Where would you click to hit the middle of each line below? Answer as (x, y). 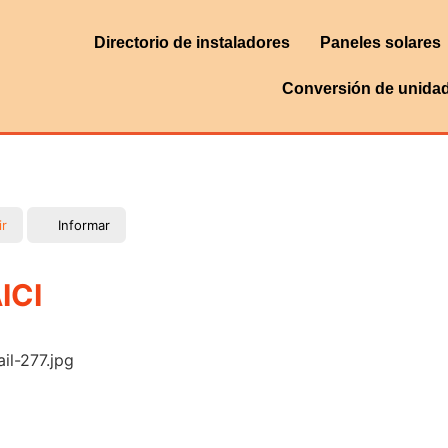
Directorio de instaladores (192, 42)
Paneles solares (381, 42)
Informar (84, 224)
